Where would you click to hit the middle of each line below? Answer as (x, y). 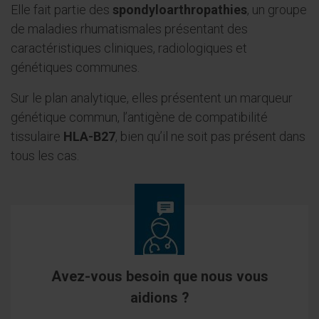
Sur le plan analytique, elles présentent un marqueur (152, 98)
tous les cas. (45, 156)
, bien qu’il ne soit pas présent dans (210, 136)
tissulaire (37, 136)
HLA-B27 (89, 136)
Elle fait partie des (62, 10)
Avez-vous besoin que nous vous (159, 276)
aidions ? (159, 298)
